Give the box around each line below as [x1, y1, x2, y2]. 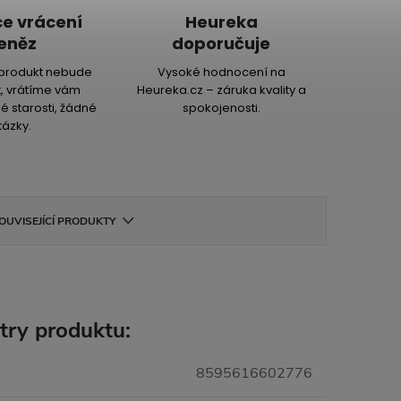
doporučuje [172, 32, 271, 55]
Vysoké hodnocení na [157, 64, 286, 81]
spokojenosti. [182, 99, 260, 116]
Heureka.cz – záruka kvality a [136, 81, 306, 98]
